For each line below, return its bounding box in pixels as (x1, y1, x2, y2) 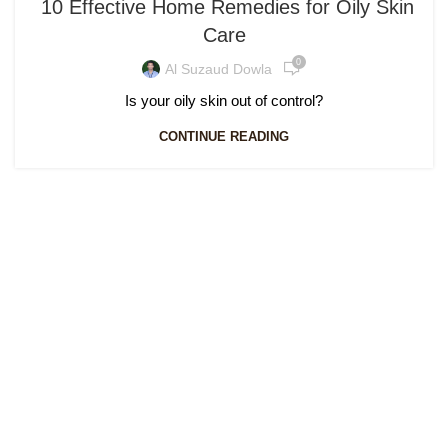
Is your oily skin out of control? (125, 92, 323, 110)
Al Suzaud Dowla (164, 60, 272, 77)
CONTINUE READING (159, 129, 289, 145)
